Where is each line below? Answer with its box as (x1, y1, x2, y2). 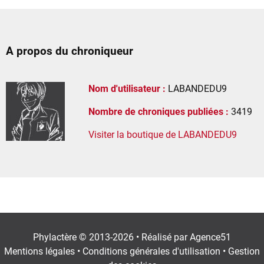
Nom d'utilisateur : (88, 82, 166, 94)
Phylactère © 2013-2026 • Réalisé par (33, 231, 190, 243)
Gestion (228, 245, 260, 257)
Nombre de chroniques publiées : (88, 105, 229, 117)
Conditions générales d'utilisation (82, 245, 220, 257)
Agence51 (190, 231, 231, 243)
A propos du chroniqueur (6, 44, 133, 58)
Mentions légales (4, 245, 75, 257)
